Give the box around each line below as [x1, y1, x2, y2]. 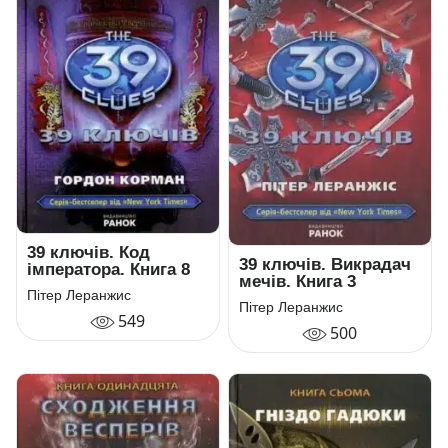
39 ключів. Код [27, 243, 151, 263]
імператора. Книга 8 [27, 260, 191, 280]
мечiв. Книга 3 [239, 272, 357, 292]
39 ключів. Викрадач [239, 255, 412, 275]
